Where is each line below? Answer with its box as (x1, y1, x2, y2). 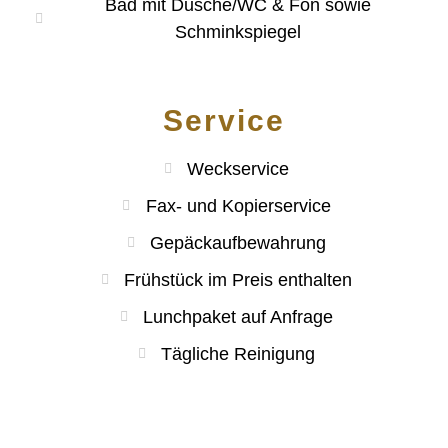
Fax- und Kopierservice (145, 195, 331, 216)
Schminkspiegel (175, 21, 302, 42)
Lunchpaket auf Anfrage (143, 306, 334, 327)
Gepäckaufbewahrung (150, 232, 327, 253)
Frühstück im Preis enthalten (124, 269, 353, 290)
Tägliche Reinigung (161, 343, 316, 364)
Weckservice (187, 158, 290, 179)
